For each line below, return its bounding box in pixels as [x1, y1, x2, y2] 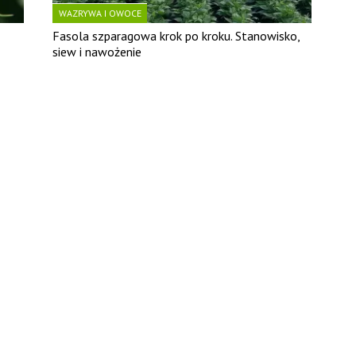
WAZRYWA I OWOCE [59, 7, 142, 20]
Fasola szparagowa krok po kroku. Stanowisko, [52, 28, 300, 44]
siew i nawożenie [52, 44, 142, 60]
